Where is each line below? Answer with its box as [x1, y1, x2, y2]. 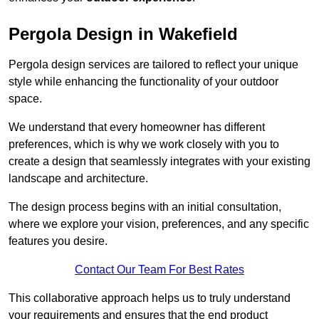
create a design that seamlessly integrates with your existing [9, 155, 310, 168]
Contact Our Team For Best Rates [75, 263, 244, 276]
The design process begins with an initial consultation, [9, 201, 281, 214]
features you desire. [9, 235, 108, 248]
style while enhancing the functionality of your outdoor [9, 75, 278, 88]
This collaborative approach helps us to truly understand [9, 292, 291, 305]
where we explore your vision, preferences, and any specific [9, 218, 309, 231]
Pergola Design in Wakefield [9, 24, 238, 44]
